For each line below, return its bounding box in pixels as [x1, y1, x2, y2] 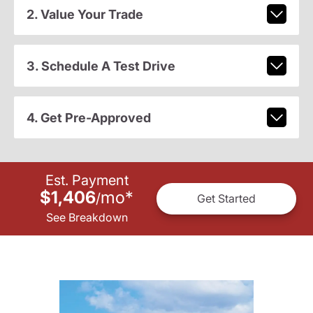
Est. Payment [45, 171, 129, 189]
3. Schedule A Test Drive [26, 58, 175, 73]
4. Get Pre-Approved [26, 110, 151, 125]
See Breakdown [45, 210, 128, 224]
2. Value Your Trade [26, 6, 143, 22]
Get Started [197, 191, 256, 206]
